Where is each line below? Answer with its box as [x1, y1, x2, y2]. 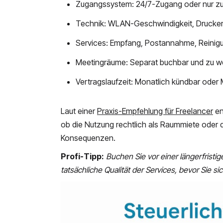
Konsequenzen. [61, 133, 115, 143]
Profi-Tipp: [61, 151, 104, 162]
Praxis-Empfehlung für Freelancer [97, 106, 213, 116]
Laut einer [61, 106, 97, 116]
